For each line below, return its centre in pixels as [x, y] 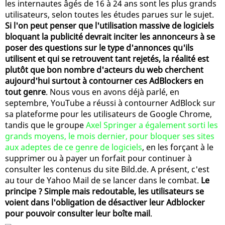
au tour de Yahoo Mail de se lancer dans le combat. [103, 180]
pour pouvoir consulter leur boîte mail [78, 213]
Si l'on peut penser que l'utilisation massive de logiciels [109, 25]
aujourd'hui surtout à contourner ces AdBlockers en [104, 81]
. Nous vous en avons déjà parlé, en [113, 92]
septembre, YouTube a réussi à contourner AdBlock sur [110, 103]
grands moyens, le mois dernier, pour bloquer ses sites [110, 136]
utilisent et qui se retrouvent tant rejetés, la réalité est [107, 59]
